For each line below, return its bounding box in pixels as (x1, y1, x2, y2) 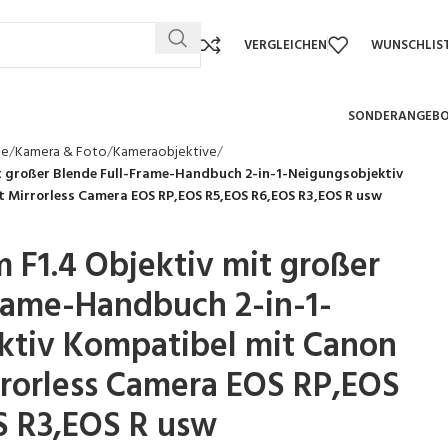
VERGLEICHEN (244, 34, 327, 56)
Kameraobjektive (113, 141, 217, 164)
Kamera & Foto (15, 141, 107, 164)
